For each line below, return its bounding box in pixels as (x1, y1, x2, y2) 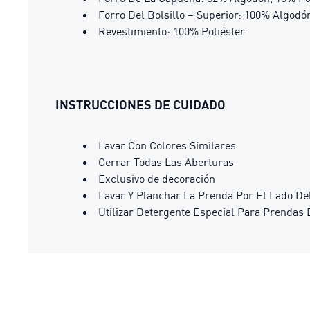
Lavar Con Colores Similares (98, 138, 236, 152)
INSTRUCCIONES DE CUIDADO (55, 97, 226, 112)
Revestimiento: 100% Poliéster (98, 24, 245, 38)
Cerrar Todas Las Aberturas (98, 155, 234, 169)
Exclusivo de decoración (98, 172, 215, 185)
